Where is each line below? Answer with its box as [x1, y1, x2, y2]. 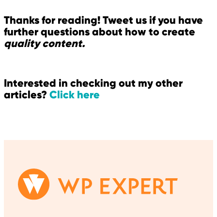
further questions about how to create [4, 24, 195, 38]
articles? [4, 88, 49, 102]
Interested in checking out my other [4, 76, 183, 90]
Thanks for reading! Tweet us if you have [4, 13, 203, 27]
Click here [49, 88, 100, 102]
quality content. [4, 36, 85, 50]
